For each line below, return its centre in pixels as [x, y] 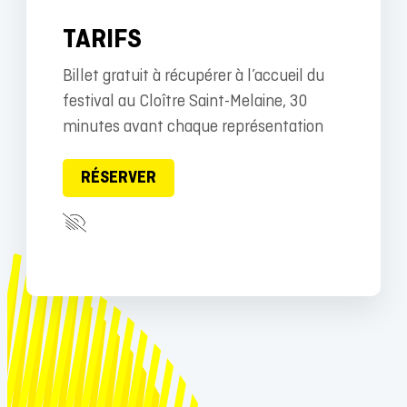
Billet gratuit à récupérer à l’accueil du [193, 76]
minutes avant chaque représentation [193, 127]
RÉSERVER [118, 178]
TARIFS [102, 40]
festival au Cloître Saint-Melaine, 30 [184, 102]
